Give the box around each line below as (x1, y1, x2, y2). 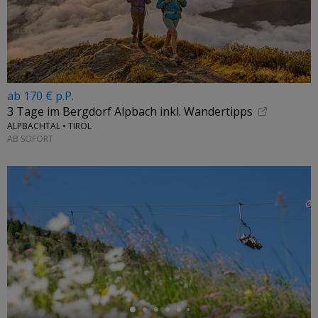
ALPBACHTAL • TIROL (7, 120, 92, 133)
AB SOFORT (7, 132, 53, 145)
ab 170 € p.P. (7, 88, 74, 104)
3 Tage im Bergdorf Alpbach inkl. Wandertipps (7, 104, 253, 120)
